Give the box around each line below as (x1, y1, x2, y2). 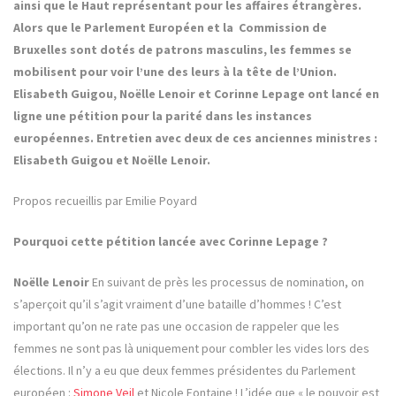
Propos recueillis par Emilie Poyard (13, 193, 197, 209)
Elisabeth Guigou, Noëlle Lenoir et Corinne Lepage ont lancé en (13, 86, 379, 103)
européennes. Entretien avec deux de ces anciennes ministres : (13, 130, 377, 147)
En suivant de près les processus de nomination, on (89, 274, 364, 291)
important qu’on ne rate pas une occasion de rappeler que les (13, 318, 339, 335)
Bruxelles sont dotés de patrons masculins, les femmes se (13, 42, 352, 58)
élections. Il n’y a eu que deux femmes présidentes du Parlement (13, 362, 355, 379)
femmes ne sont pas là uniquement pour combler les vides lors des (13, 340, 369, 357)
